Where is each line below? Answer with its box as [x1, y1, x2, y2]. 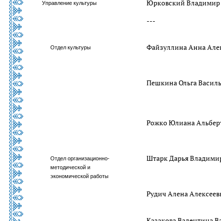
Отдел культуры [50, 44, 91, 50]
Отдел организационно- [50, 155, 110, 161]
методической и [50, 164, 91, 170]
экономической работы [50, 173, 109, 179]
